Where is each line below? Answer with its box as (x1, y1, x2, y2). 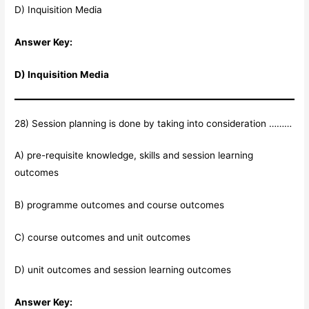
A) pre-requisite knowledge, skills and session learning (14, 150, 254, 161)
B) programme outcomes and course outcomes (14, 199, 225, 211)
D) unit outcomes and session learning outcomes (14, 264, 232, 276)
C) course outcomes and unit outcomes (14, 232, 191, 243)
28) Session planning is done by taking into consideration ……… (14, 117, 292, 129)
